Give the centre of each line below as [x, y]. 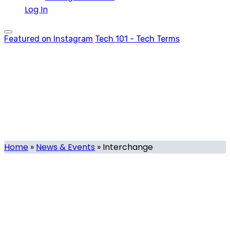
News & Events [65, 147]
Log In [36, 9]
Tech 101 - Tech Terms [137, 39]
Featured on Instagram [49, 39]
